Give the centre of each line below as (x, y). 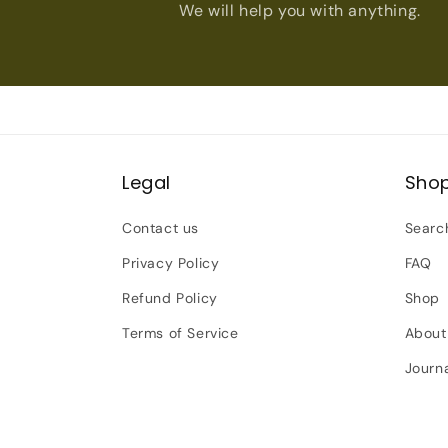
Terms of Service (180, 332)
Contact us (160, 227)
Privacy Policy (171, 262)
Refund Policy (170, 297)
